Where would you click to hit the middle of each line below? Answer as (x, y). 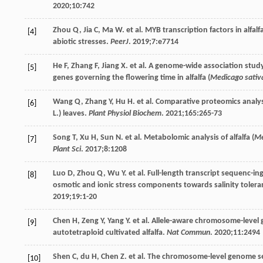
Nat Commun (188, 232)
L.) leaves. (71, 113)
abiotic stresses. (82, 42)
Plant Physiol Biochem (125, 113)
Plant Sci (67, 149)
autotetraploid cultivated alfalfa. (110, 232)
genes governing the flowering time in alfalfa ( (131, 77)
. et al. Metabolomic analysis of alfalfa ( (188, 137)
